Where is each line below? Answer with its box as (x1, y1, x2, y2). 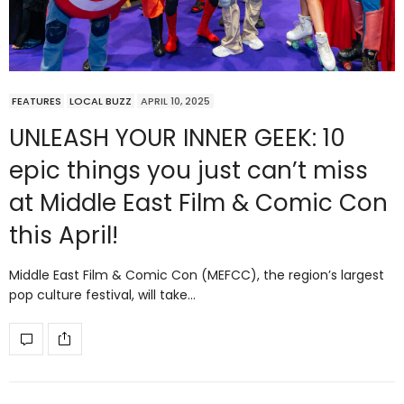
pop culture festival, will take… (9, 285, 196, 304)
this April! (9, 218, 118, 252)
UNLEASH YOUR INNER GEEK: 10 (9, 121, 345, 154)
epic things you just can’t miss (9, 153, 368, 187)
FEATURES (12, 93, 61, 108)
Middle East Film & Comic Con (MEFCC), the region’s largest (9, 265, 384, 284)
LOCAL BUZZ (69, 93, 132, 108)
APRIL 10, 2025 (141, 93, 210, 108)
